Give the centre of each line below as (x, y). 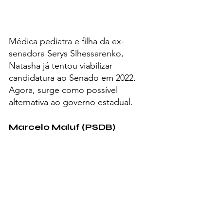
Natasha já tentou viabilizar (62, 66)
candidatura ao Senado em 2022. (73, 78)
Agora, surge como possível (64, 90)
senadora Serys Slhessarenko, (67, 54)
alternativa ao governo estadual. (71, 102)
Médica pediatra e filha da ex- (66, 42)
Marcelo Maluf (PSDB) (62, 127)
